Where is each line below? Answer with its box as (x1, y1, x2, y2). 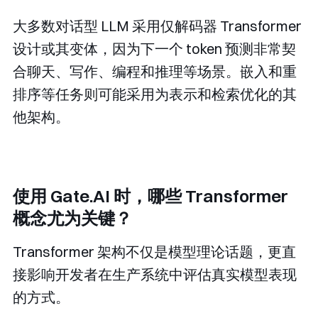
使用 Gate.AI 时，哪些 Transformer (13, 185, 288, 207)
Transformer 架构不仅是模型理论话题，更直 (13, 243, 296, 261)
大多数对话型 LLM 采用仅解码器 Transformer (13, 17, 302, 35)
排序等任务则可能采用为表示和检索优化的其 (13, 85, 297, 104)
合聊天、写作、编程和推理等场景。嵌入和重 (13, 62, 297, 81)
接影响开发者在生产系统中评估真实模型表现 (13, 265, 297, 284)
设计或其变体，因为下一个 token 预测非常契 (13, 40, 296, 58)
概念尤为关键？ (13, 207, 132, 229)
